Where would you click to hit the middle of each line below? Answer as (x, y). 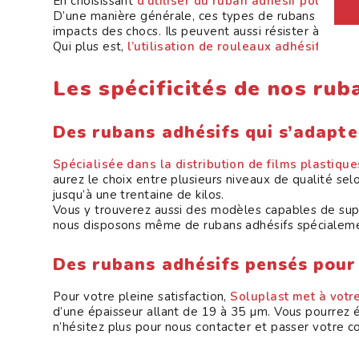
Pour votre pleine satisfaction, (142, 296)
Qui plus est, (89, 46)
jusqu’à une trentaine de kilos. (139, 195)
